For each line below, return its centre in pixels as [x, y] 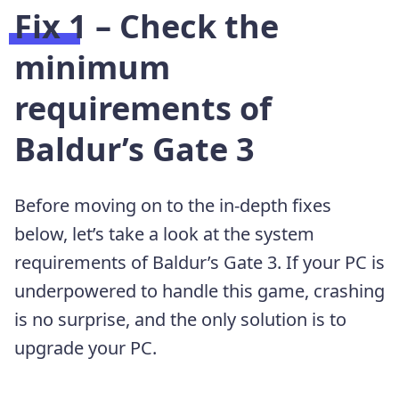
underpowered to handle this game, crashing [199, 290]
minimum [92, 67]
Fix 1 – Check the [147, 26]
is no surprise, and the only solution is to [180, 319]
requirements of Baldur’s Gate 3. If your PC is [199, 262]
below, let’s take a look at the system [164, 233]
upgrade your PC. [85, 347]
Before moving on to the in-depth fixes [173, 205]
